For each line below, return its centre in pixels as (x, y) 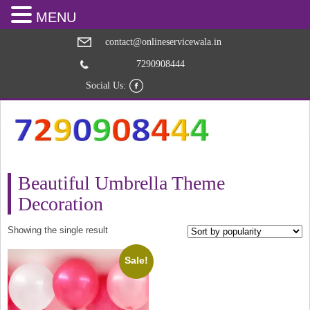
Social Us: (106, 85)
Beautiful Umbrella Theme (122, 183)
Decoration (61, 203)
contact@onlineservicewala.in (163, 42)
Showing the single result (58, 230)
